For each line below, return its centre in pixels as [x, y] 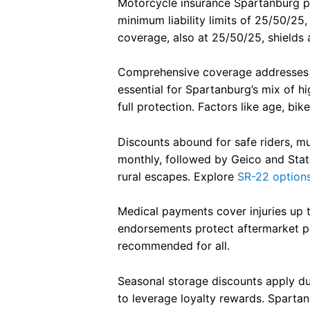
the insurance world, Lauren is [226, 27]
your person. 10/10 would [214, 44]
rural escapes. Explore [178, 176]
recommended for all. [174, 246]
